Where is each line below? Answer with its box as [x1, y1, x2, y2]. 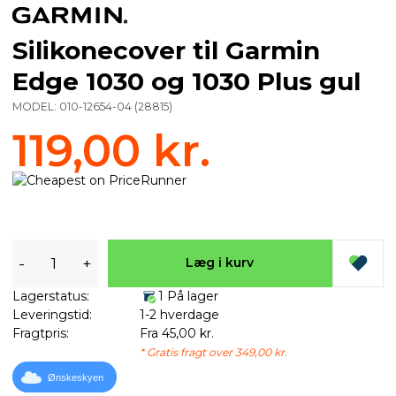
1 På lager [157, 287, 218, 304]
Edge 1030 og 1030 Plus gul [12, 65, 361, 96]
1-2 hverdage [139, 306, 219, 323]
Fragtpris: [12, 324, 69, 341]
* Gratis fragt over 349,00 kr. [139, 345, 287, 359]
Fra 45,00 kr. [139, 324, 214, 341]
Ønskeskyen [48, 372, 103, 384]
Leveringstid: [12, 306, 92, 323]
